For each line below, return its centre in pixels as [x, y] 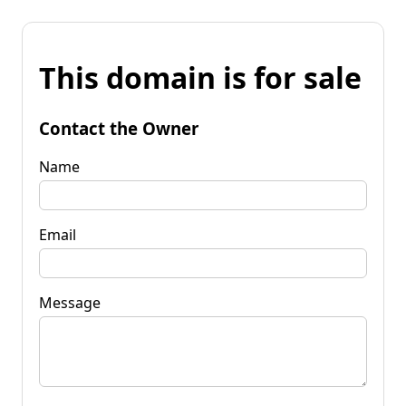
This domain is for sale [200, 78]
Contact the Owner [119, 128]
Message [70, 302]
